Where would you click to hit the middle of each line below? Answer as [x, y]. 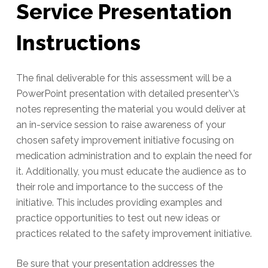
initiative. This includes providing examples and [119, 203]
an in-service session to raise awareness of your [121, 125]
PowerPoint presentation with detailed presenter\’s [127, 94]
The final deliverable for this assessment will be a [124, 78]
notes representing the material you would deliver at [131, 109]
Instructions [78, 42]
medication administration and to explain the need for [134, 156]
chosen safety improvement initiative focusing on [125, 141]
